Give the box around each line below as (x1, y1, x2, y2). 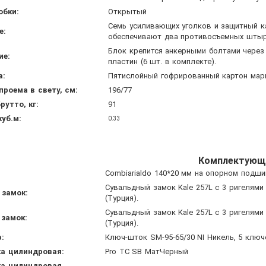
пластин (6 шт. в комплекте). (108, 56, 217, 66)
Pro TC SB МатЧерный (105, 246, 188, 256)
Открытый (108, 7, 147, 16)
